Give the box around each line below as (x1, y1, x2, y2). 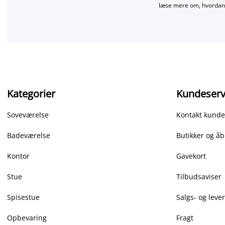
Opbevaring (7, 213, 47, 222)
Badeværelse (7, 131, 50, 140)
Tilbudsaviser (176, 172, 221, 181)
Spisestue (7, 192, 40, 202)
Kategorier (7, 87, 55, 100)
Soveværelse (7, 110, 49, 120)
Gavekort (176, 151, 206, 161)
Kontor (7, 151, 30, 161)
